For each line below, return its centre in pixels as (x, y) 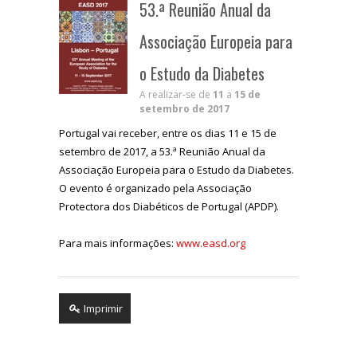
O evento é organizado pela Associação (155, 188)
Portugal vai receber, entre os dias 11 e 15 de (168, 133)
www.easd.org (211, 243)
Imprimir (102, 308)
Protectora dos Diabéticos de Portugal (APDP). (169, 206)
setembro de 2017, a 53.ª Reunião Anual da (162, 151)
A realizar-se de (176, 94)
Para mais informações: (118, 243)
